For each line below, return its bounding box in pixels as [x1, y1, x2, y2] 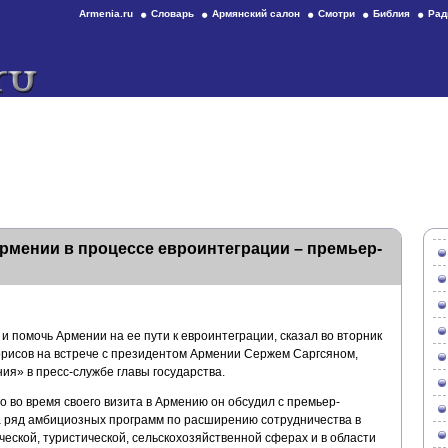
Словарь [151, 8, 194, 19]
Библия [373, 8, 410, 19]
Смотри [318, 8, 355, 19]
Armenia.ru [79, 8, 133, 19]
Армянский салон [212, 8, 300, 19]
